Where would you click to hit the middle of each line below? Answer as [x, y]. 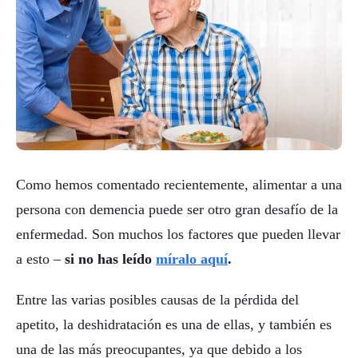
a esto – [40, 259]
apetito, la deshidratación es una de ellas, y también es [174, 324]
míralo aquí [192, 259]
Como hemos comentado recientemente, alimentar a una [179, 185]
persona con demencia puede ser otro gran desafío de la [177, 210]
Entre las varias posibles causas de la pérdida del [157, 299]
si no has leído [110, 259]
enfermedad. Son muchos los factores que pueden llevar [178, 235]
